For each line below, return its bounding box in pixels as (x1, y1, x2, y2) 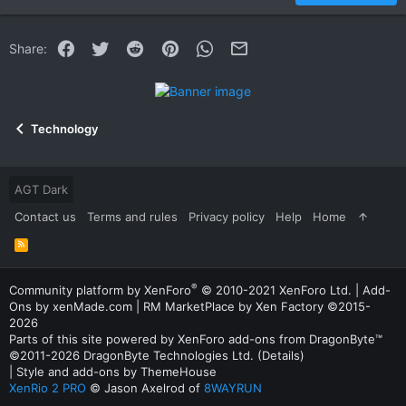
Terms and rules (87, 209, 178, 225)
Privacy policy (188, 209, 265, 225)
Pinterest (179, 38, 232, 53)
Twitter (109, 38, 150, 53)
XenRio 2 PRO (9, 381, 86, 395)
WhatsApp (213, 38, 275, 53)
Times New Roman (133, 17, 241, 32)
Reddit (144, 38, 184, 53)
